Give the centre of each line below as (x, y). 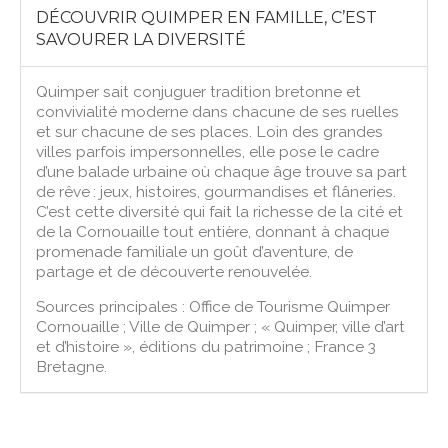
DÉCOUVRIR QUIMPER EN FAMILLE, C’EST (207, 17)
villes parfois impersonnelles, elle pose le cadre (208, 151)
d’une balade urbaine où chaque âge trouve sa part (222, 171)
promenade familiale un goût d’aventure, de (195, 251)
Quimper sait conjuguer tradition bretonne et (199, 91)
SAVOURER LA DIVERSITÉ (141, 39)
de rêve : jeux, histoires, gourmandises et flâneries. (216, 191)
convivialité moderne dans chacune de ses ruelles (218, 111)
